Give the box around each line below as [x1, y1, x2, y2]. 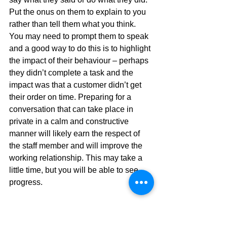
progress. [9, 177, 43, 186]
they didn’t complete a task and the [9, 68, 135, 77]
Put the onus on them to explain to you [9, 7, 148, 16]
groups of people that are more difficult [9, 214, 148, 223]
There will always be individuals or [9, 202, 135, 211]
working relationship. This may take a [9, 153, 144, 162]
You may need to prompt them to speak [9, 31, 150, 41]
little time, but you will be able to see [9, 165, 140, 174]
